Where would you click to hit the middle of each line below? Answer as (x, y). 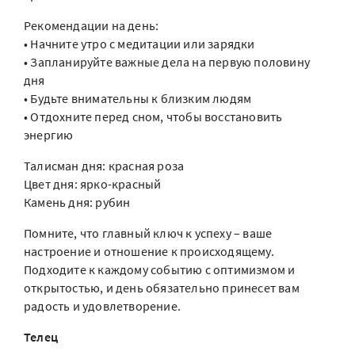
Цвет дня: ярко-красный (93, 184)
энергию (49, 135)
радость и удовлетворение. (102, 306)
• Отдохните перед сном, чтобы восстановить (153, 116)
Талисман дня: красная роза (104, 166)
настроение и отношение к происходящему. (149, 251)
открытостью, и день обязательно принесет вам (162, 288)
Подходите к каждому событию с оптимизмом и (160, 269)
